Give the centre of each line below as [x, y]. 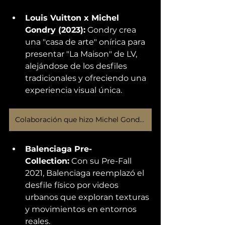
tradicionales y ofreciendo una [87, 78]
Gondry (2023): [55, 30]
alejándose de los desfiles [77, 66]
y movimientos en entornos [82, 209]
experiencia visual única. [75, 90]
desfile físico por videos [73, 185]
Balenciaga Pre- [59, 149]
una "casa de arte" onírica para [86, 42]
